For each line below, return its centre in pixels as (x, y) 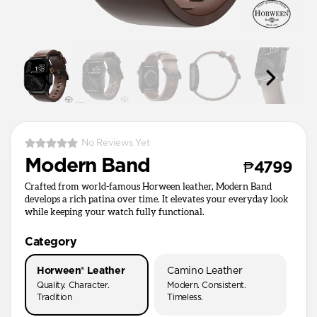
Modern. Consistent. (207, 285)
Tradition (54, 297)
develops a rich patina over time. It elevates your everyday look (157, 200)
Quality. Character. (73, 285)
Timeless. (185, 297)
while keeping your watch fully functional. (115, 212)
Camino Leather (205, 271)
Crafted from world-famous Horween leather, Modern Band (148, 187)
